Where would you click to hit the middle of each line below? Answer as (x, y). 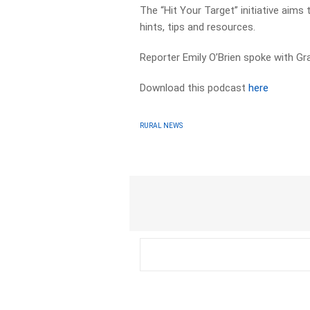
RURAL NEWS (162, 125)
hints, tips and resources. (198, 27)
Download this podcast (194, 88)
